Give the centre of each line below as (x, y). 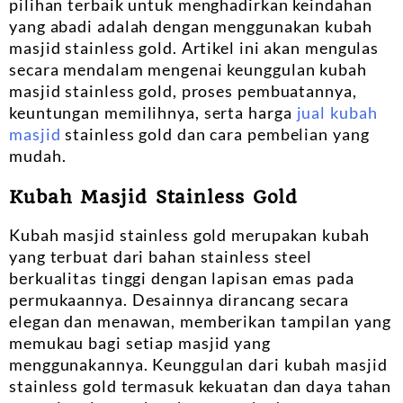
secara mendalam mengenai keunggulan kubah (188, 69)
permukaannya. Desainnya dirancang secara (179, 299)
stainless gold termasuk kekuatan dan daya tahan (201, 385)
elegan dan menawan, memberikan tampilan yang (200, 321)
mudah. (38, 155)
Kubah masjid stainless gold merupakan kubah (189, 234)
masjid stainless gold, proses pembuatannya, (183, 90)
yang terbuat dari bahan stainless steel (161, 256)
